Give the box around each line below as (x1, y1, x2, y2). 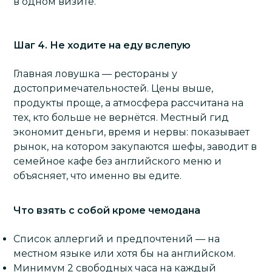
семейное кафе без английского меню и (13, 155, 222, 167)
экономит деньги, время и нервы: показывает (13, 126, 250, 138)
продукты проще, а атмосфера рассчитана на (13, 97, 244, 109)
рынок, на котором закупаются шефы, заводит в (13, 140, 257, 152)
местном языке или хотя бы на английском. (13, 247, 236, 259)
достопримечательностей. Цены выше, (13, 82, 214, 94)
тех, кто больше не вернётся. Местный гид (13, 111, 229, 123)
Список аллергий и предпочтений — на (13, 233, 220, 245)
